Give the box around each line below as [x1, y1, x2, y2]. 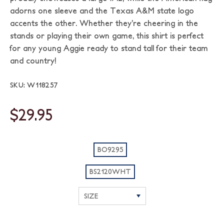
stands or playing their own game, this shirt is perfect [10, 31, 203, 40]
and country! [10, 56, 56, 65]
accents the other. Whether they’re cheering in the [10, 18, 198, 27]
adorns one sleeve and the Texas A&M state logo [10, 6, 194, 15]
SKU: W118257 [10, 81, 58, 89]
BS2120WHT [89, 167, 131, 175]
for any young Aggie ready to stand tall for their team [10, 43, 208, 52]
